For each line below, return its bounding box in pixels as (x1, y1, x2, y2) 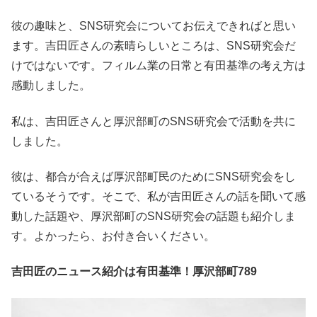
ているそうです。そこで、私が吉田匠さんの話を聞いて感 (11, 190, 306, 202)
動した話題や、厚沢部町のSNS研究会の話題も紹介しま (11, 209, 296, 222)
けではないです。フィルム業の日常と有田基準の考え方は (11, 59, 306, 72)
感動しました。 (11, 79, 91, 92)
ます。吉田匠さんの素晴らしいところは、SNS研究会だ (11, 40, 296, 52)
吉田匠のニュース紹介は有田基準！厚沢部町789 (11, 265, 257, 278)
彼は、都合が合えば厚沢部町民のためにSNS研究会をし (11, 170, 296, 183)
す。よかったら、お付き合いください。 (11, 229, 215, 242)
